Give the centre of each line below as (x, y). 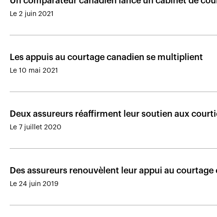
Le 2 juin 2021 (32, 14)
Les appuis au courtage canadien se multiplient (106, 57)
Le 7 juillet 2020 (36, 127)
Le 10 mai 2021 (34, 71)
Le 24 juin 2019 (34, 184)
